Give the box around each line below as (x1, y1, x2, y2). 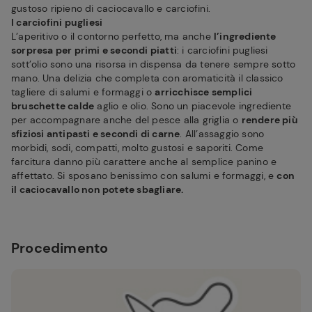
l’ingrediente (214, 30, 276, 42)
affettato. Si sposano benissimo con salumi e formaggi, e (11, 169, 277, 182)
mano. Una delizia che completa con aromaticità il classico (11, 72, 283, 84)
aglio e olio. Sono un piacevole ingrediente (94, 100, 292, 112)
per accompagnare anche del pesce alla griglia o (11, 114, 242, 126)
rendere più (241, 114, 298, 126)
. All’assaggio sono (180, 127, 265, 140)
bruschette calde (11, 100, 95, 112)
